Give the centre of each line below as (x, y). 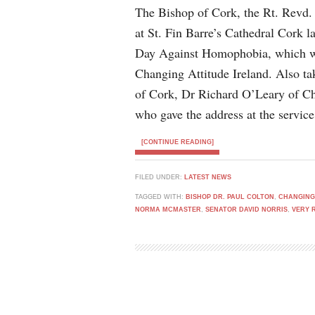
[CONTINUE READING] (177, 142)
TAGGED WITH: (160, 197)
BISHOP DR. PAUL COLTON (230, 197)
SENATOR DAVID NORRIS (246, 210)
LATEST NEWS (208, 177)
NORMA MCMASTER (168, 210)
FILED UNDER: (160, 177)
